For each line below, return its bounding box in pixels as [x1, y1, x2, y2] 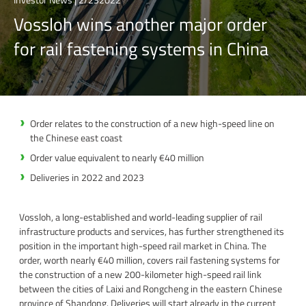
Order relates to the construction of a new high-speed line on [30, 115, 275, 130]
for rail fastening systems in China [14, 35, 268, 62]
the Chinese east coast [30, 130, 122, 145]
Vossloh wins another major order [14, 10, 267, 38]
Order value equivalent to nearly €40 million [30, 150, 204, 165]
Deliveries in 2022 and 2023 [30, 169, 144, 184]
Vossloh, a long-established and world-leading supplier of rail [19, 209, 262, 224]
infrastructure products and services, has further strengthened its [19, 223, 284, 238]
